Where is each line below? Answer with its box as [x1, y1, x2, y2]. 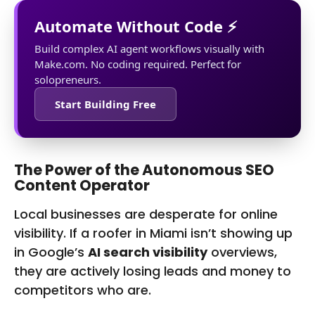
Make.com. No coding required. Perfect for [34, 57, 241, 72]
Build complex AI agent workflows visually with [34, 41, 264, 56]
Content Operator [14, 175, 150, 196]
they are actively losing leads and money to [14, 262, 291, 281]
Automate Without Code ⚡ [34, 15, 237, 37]
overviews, [207, 243, 277, 262]
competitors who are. [14, 281, 151, 300]
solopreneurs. [34, 72, 101, 87]
